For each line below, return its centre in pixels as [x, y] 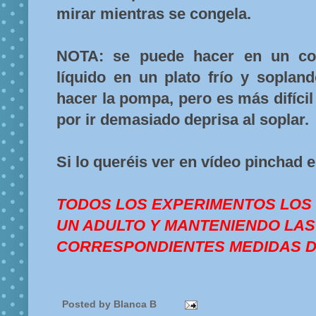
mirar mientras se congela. [154, 14]
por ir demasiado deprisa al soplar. [183, 120]
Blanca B [136, 304]
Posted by [88, 304]
